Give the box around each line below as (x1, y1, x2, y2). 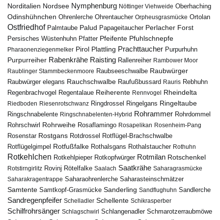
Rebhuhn (183, 78, 208, 85)
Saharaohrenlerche (65, 176, 118, 183)
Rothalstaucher (128, 143, 171, 150)
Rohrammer (134, 110, 173, 118)
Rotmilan (137, 153, 165, 161)
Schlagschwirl (62, 208, 99, 215)
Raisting (90, 56, 116, 64)
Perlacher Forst (145, 24, 193, 31)
